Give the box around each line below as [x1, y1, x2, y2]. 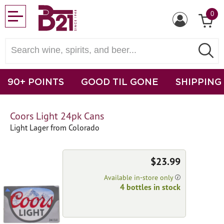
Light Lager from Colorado [10, 122, 99, 132]
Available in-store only [104, 173, 175, 182]
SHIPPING [175, 76, 221, 86]
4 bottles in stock [120, 182, 180, 192]
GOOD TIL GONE [81, 76, 158, 86]
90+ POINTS [7, 76, 64, 86]
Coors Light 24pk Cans [10, 109, 104, 122]
